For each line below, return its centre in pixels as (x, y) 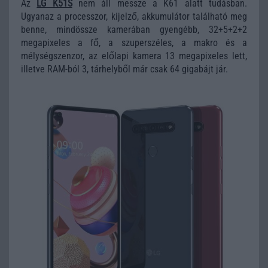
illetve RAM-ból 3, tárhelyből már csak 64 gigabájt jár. (124, 69)
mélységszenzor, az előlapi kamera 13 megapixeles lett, (134, 56)
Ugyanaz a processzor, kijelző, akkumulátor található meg (134, 16)
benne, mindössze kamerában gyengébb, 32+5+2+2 (134, 29)
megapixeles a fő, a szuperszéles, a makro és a (134, 42)
